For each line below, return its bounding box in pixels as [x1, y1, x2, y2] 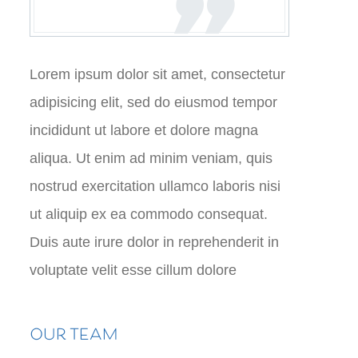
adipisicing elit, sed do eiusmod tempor [30, 94, 277, 110]
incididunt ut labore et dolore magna [30, 122, 258, 138]
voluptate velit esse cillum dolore [30, 262, 237, 278]
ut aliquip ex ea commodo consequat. [30, 206, 268, 222]
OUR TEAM [30, 320, 117, 352]
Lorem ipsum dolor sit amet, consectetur [30, 66, 285, 82]
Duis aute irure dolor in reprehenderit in [30, 234, 279, 250]
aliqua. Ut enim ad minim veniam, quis [30, 150, 272, 166]
